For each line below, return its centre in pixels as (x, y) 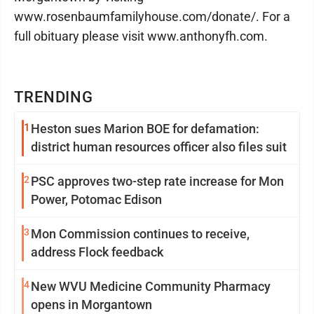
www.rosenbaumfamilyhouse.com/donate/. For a (152, 16)
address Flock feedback (97, 252)
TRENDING (54, 97)
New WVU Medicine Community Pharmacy (151, 286)
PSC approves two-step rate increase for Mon (157, 181)
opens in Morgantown (91, 305)
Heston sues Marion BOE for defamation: (145, 129)
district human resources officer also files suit (159, 147)
